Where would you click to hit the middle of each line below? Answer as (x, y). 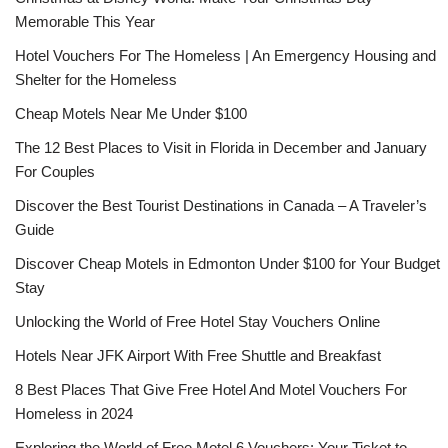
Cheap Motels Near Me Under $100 (131, 114)
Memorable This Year (85, 22)
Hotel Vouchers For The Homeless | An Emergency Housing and (225, 56)
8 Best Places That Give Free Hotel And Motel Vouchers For (211, 390)
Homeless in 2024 (74, 414)
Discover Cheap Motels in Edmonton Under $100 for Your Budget (227, 264)
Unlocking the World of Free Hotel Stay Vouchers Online (197, 322)
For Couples (55, 172)
